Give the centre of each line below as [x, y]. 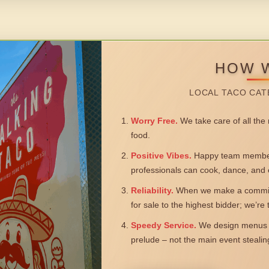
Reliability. [152, 191]
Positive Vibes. [161, 156]
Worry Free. [154, 121]
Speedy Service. [163, 225]
